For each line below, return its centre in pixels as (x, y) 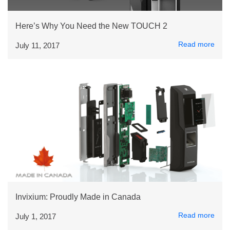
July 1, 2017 (36, 216)
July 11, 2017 (37, 45)
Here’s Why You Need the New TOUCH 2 (91, 26)
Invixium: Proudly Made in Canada (78, 197)
